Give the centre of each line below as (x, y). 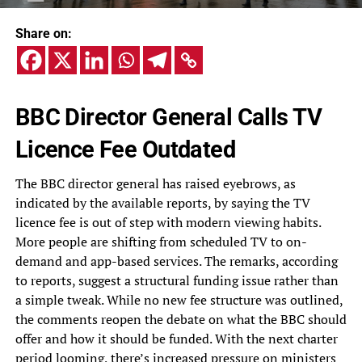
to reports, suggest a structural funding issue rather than (177, 281)
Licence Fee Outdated (125, 150)
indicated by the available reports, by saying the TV (162, 203)
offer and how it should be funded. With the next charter (176, 339)
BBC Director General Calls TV (168, 118)
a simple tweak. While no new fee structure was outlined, (179, 300)
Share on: (43, 34)
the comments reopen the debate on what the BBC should (181, 320)
